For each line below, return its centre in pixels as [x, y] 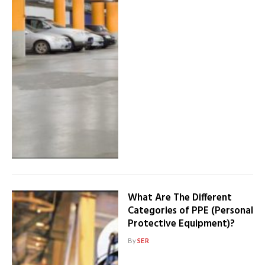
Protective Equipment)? [181, 224]
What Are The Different [180, 198]
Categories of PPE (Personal [190, 211]
